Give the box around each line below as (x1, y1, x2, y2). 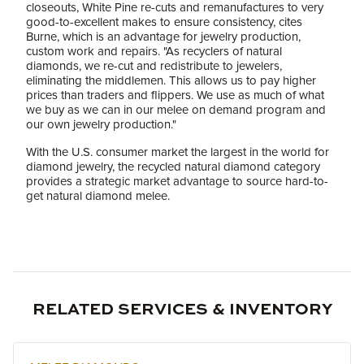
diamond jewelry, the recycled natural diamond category (26, 159, 320, 174)
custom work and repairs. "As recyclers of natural (26, 44, 282, 58)
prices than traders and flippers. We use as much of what (26, 88, 324, 102)
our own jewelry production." (26, 117, 176, 132)
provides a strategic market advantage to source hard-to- (26, 174, 328, 188)
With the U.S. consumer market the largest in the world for (26, 145, 329, 159)
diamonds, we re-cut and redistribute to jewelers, (26, 58, 282, 73)
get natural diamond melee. (26, 188, 170, 203)
